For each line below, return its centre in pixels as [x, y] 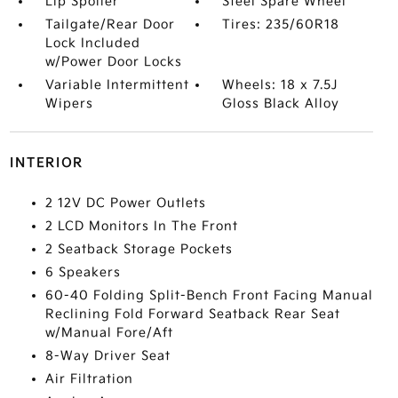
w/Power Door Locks [113, 62]
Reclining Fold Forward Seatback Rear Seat [192, 314]
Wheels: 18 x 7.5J [280, 85]
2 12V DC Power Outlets [125, 203]
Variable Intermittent [117, 85]
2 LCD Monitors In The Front [141, 226]
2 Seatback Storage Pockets [139, 249]
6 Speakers [83, 272]
